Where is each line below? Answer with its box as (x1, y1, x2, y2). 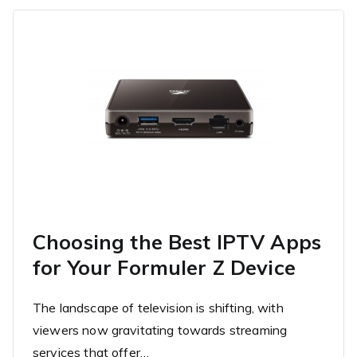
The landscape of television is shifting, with (33, 299, 284, 316)
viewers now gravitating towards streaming (33, 321, 288, 338)
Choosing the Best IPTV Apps (33, 229, 322, 254)
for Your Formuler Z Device (33, 254, 296, 280)
